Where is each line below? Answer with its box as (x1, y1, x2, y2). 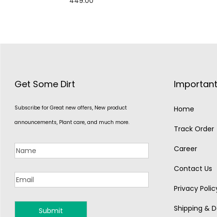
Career (173, 144, 197, 154)
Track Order (173, 124, 214, 134)
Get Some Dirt (15, 78, 75, 90)
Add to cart (67, 10, 105, 20)
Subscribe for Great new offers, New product (15, 104, 127, 111)
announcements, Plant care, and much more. (15, 119, 129, 126)
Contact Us (173, 164, 212, 173)
